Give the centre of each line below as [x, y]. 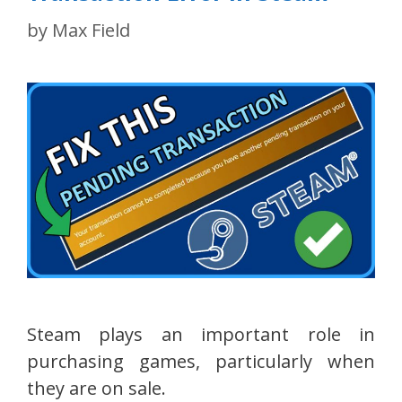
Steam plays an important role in [201, 335]
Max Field [91, 31]
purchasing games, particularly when [201, 362]
